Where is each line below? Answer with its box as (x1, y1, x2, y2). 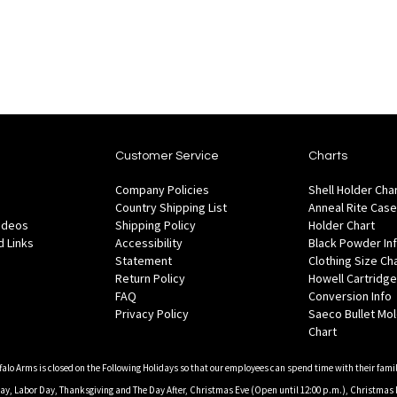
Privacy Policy (115, 306, 190, 323)
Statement (115, 253, 173, 269)
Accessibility (115, 235, 183, 252)
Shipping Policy (115, 217, 197, 234)
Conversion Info (307, 288, 392, 305)
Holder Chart (307, 217, 375, 234)
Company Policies (115, 182, 210, 198)
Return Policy (115, 270, 186, 287)
